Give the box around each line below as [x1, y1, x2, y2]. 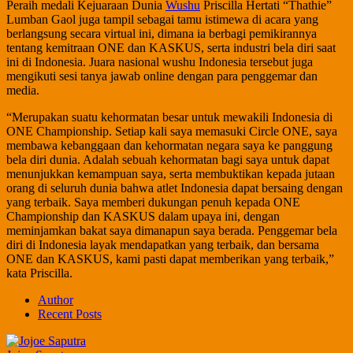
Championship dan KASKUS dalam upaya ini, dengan [6, 209, 280, 223]
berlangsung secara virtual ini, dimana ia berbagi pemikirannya [6, 26, 317, 40]
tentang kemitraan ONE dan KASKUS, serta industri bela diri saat [6, 40, 336, 54]
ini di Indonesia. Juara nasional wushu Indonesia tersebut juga [6, 54, 313, 69]
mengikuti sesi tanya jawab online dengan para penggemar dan [6, 69, 318, 83]
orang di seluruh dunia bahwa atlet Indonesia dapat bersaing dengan [6, 180, 343, 195]
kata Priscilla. [6, 266, 72, 280]
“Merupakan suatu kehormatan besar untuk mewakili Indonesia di [6, 110, 333, 124]
